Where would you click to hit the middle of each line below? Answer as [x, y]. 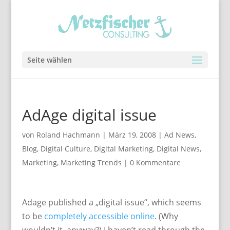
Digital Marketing [123, 149]
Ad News [179, 135]
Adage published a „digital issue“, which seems [111, 202]
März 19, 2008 [132, 135]
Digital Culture [65, 149]
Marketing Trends [91, 162]
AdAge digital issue [89, 115]
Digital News [178, 149]
